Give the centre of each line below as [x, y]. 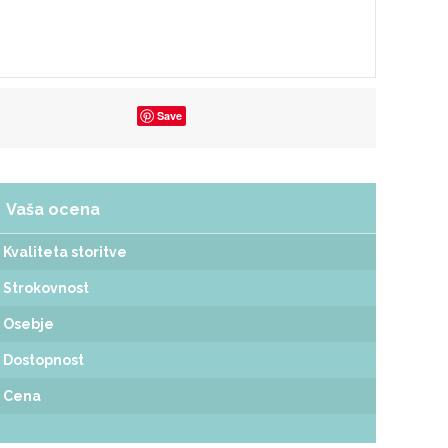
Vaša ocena [53, 209]
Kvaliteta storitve [65, 252]
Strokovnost [46, 288]
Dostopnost [44, 360]
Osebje [29, 324]
